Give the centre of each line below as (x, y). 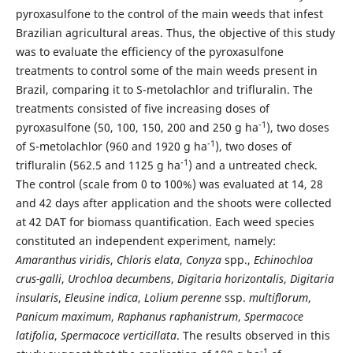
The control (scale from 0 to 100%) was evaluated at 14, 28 (169, 184)
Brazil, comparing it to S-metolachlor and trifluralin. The (164, 90)
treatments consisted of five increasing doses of (142, 109)
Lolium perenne (182, 298)
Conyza (205, 260)
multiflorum (278, 298)
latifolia (35, 336)
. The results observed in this (253, 336)
